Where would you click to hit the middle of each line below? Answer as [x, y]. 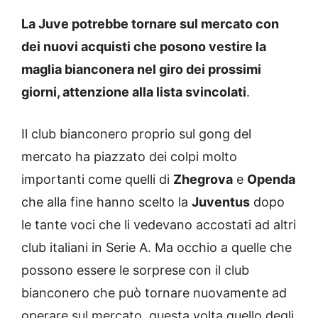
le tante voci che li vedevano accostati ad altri [159, 225]
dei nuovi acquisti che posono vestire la [144, 47]
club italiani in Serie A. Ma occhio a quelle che [157, 248]
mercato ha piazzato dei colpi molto [129, 157]
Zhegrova [203, 180]
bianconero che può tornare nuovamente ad [154, 293]
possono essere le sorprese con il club [135, 270]
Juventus [221, 202]
